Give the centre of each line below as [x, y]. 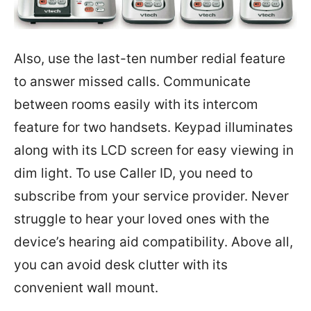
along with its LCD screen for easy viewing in [154, 150]
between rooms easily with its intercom [136, 104]
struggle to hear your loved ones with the [142, 219]
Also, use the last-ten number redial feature [150, 58]
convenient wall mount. [86, 287]
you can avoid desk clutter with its [121, 264]
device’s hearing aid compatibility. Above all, [153, 242]
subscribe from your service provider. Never [151, 196]
